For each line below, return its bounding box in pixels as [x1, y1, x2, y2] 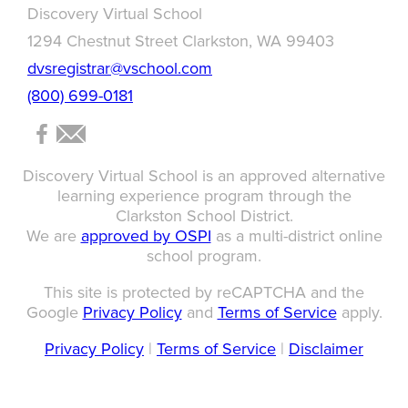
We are [25, 225, 81, 246]
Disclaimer [289, 338, 363, 359]
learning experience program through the [56, 185, 352, 206]
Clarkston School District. [115, 205, 293, 226]
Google [25, 301, 83, 322]
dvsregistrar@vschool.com [27, 57, 212, 78]
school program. [147, 245, 261, 266]
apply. [336, 301, 382, 322]
